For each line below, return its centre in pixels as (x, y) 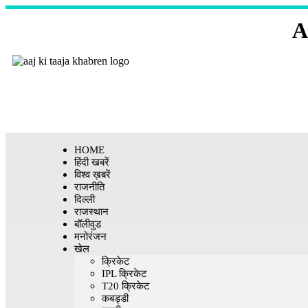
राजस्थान (91, 212)
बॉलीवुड (88, 224)
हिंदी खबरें (92, 162)
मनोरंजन (90, 236)
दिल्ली (85, 199)
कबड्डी (115, 298)
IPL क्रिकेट (124, 274)
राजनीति (89, 187)
